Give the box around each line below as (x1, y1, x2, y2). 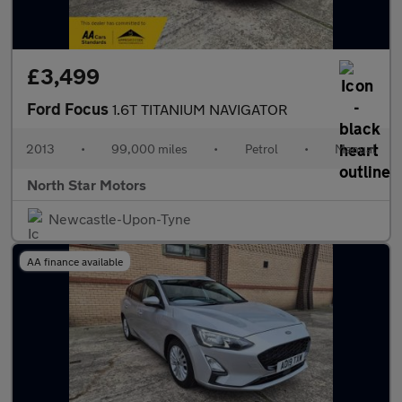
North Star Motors (27, 176, 146, 193)
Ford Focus (27, 99, 112, 118)
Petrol (244, 141, 278, 156)
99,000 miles (111, 141, 188, 156)
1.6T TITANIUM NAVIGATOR (112, 100, 287, 118)
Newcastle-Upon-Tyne (48, 210, 191, 227)
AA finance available (27, 255, 123, 267)
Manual (334, 141, 376, 156)
